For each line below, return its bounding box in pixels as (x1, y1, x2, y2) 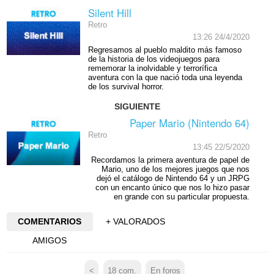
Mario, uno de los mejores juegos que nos (101, 165, 250, 174)
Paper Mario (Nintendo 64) (129, 115, 250, 130)
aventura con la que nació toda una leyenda (87, 73, 242, 82)
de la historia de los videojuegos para (87, 54, 220, 64)
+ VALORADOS (106, 217, 166, 227)
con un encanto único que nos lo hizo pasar (95, 183, 250, 192)
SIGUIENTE (114, 101, 160, 111)
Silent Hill (87, 6, 131, 21)
